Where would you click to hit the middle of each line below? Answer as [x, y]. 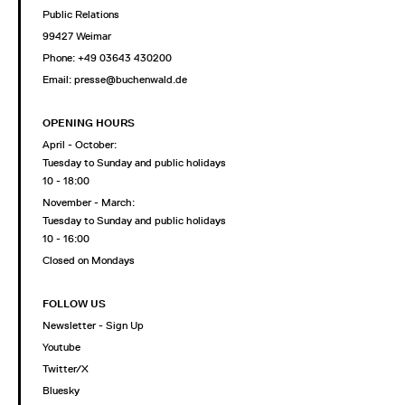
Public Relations [81, 15]
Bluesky [61, 391]
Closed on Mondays [89, 261]
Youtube [61, 348]
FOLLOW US [74, 304]
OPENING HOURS [89, 123]
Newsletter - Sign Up [93, 326]
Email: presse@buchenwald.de [115, 80]
